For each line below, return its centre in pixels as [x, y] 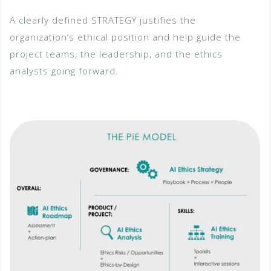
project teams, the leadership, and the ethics [116, 54]
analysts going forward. [64, 71]
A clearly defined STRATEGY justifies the [103, 20]
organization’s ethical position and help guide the [125, 37]
